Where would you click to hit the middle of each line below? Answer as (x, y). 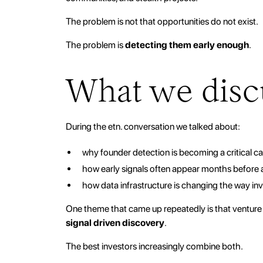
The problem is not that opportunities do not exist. (162, 21)
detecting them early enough (187, 45)
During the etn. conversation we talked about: (153, 126)
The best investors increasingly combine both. (154, 246)
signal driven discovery (115, 222)
